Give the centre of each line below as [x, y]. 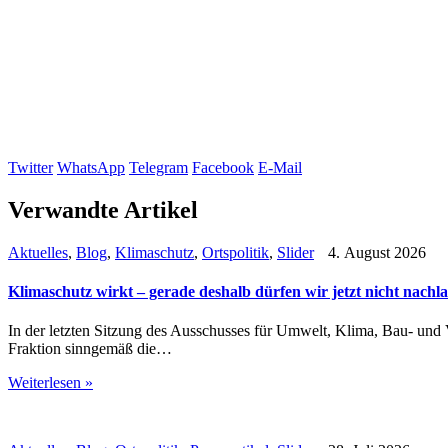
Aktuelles [38, 252]
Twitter [30, 167]
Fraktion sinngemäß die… [90, 349]
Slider [295, 252]
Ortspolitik [235, 252]
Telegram [158, 167]
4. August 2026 [375, 252]
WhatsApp [91, 167]
